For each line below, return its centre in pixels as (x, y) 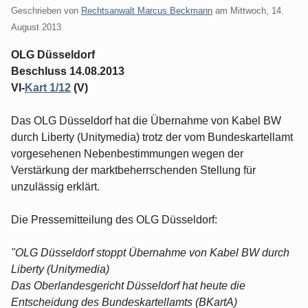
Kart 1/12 (48, 87)
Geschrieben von (46, 10)
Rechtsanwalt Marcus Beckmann (147, 10)
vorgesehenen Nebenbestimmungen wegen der (127, 153)
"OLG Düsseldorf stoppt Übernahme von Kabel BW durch (150, 252)
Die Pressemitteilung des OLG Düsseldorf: (114, 219)
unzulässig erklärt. (55, 186)
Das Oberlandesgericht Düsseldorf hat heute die (128, 285)
